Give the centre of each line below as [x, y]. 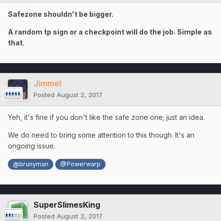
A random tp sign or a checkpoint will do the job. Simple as [110, 32]
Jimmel [47, 84]
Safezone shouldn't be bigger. [61, 14]
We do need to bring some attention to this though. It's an [101, 135]
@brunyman [31, 164]
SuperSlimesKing [67, 205]
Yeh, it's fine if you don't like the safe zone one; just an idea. [106, 117]
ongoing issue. [32, 146]
